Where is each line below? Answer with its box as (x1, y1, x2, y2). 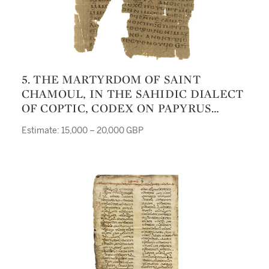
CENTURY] (21, 129, 83, 145)
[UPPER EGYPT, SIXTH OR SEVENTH (21, 115, 231, 130)
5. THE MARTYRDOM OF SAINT (21, 71, 30, 87)
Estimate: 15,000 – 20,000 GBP (21, 125, 144, 136)
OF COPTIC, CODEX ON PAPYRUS (21, 100, 212, 116)
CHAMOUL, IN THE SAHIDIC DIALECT (21, 86, 244, 101)
